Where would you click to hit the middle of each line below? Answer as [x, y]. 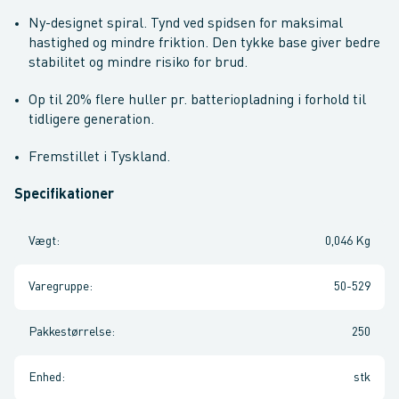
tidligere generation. [91, 120]
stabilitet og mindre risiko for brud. [138, 63]
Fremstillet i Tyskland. [99, 158]
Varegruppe [59, 287]
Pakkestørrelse [70, 332]
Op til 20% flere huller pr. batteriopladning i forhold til [197, 101]
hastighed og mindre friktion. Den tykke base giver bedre [204, 44]
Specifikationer [64, 195]
